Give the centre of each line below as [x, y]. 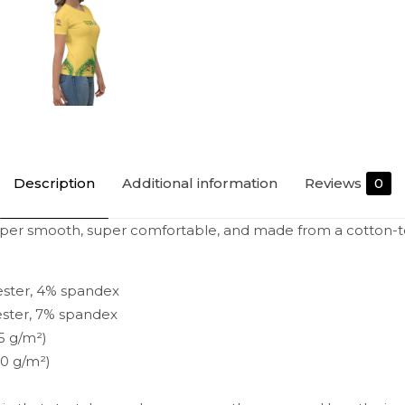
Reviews [333, 183]
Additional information [200, 183]
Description [54, 183]
